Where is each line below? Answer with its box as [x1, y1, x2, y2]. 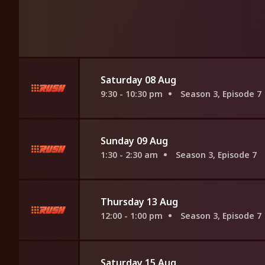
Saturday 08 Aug [101, 73, 176, 87]
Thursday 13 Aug [101, 195, 178, 209]
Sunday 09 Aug [101, 134, 168, 148]
